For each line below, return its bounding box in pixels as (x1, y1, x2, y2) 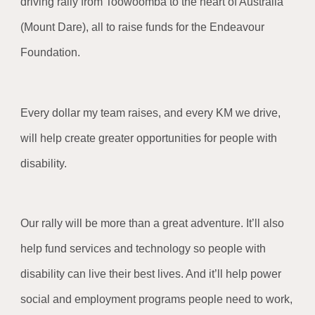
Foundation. (20, 46, 81, 59)
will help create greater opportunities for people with (20, 131, 278, 144)
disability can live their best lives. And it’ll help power (20, 268, 282, 281)
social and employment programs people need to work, (20, 293, 293, 306)
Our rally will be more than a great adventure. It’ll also (20, 217, 285, 230)
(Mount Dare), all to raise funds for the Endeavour (20, 21, 265, 34)
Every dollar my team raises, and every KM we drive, (20, 106, 281, 119)
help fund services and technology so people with (20, 243, 266, 255)
